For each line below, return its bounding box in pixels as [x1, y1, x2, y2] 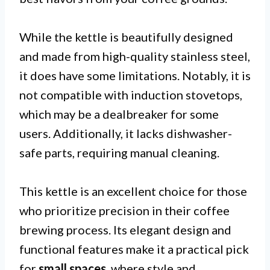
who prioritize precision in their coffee [19, 202, 230, 218]
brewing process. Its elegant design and [19, 222, 231, 237]
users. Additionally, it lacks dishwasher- [19, 125, 232, 140]
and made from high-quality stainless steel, [19, 48, 250, 63]
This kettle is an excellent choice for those [19, 183, 247, 198]
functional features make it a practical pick [19, 241, 249, 256]
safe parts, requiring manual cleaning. [19, 145, 219, 160]
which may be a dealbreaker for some [19, 106, 219, 121]
